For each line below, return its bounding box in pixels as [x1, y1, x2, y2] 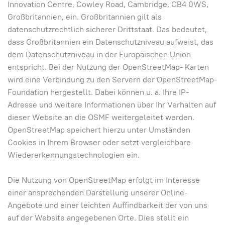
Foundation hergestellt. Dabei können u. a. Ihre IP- [8, 87, 189, 97]
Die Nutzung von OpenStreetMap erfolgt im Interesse [8, 175, 200, 185]
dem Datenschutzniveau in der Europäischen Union [8, 49, 191, 60]
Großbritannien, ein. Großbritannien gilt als [8, 12, 162, 22]
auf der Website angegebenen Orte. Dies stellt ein [8, 212, 189, 223]
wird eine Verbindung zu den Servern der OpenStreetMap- [8, 74, 217, 85]
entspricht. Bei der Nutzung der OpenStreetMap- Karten [8, 62, 209, 72]
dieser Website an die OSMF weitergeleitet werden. [8, 112, 194, 123]
